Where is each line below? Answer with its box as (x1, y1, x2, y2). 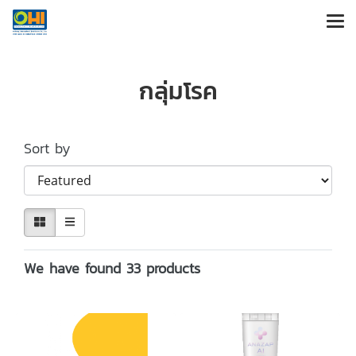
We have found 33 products (24, 257, 200, 279)
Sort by (24, 137, 87, 159)
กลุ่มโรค (138, 73, 218, 109)
